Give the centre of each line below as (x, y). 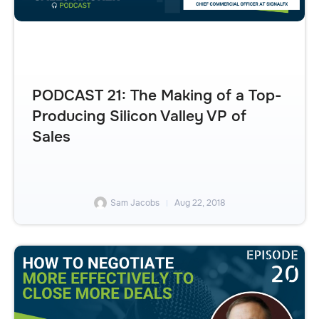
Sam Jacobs (135, 203)
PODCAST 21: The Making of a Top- (157, 95)
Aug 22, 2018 (200, 203)
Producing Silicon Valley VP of (139, 116)
